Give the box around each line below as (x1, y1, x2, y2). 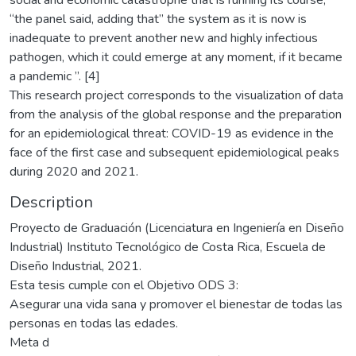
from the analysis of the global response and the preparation (10, 105, 342, 123)
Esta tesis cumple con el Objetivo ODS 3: (10, 276, 238, 294)
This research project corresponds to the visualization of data (10, 86, 343, 104)
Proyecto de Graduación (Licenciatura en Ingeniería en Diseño (10, 219, 344, 237)
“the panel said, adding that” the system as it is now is (10, 10, 307, 28)
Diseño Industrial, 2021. (10, 257, 141, 275)
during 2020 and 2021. (10, 162, 138, 180)
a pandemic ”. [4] (10, 67, 100, 85)
